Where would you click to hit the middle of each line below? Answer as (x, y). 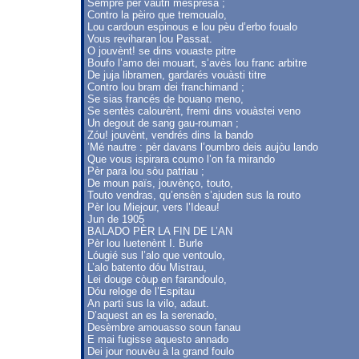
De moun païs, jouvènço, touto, (160, 183)
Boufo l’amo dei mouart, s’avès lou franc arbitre (197, 63)
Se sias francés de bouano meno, (165, 99)
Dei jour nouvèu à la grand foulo (161, 351)
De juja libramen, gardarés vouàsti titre (177, 75)
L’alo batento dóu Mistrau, (147, 267)
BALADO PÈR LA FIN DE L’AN (160, 231)
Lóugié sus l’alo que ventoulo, (156, 255)
